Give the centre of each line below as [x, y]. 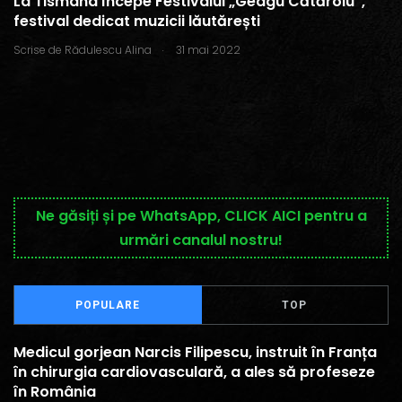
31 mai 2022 [207, 50]
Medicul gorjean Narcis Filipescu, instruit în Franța [195, 352]
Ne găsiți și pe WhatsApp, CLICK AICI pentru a [201, 216]
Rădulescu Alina [108, 50]
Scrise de [38, 50]
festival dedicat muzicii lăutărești [137, 21]
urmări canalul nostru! [201, 240]
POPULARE [107, 305]
